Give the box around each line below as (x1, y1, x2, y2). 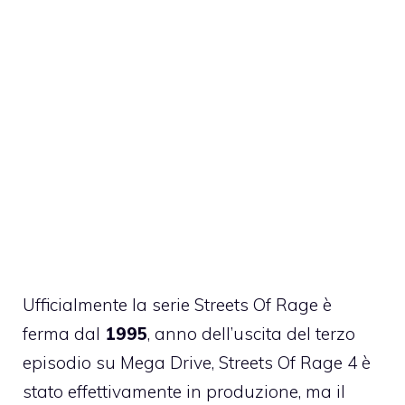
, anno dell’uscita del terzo (147, 323, 355, 344)
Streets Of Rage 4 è (219, 352, 371, 373)
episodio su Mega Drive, (23, 352, 219, 373)
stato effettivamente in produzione (23, 381, 298, 402)
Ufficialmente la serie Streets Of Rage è (23, 294, 332, 316)
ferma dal (23, 323, 100, 344)
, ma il (298, 381, 345, 402)
